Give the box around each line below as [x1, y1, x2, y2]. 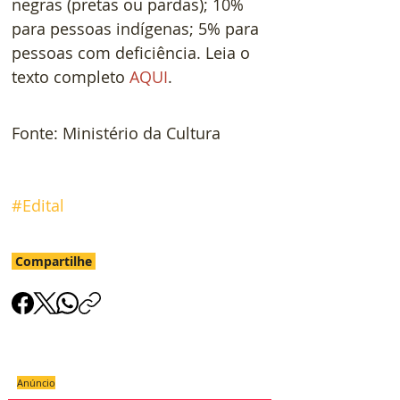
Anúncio [17, 375, 55, 389]
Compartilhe [12, 252, 96, 270]
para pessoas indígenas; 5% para [12, 17, 263, 39]
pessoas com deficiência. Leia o [12, 41, 254, 63]
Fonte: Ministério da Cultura [12, 121, 221, 144]
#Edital [12, 194, 64, 216]
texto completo [12, 65, 129, 87]
